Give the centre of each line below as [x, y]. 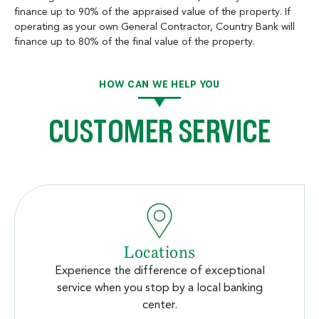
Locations [159, 252]
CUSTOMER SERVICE [159, 131]
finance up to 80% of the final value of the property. [135, 42]
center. [159, 305]
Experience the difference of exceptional [159, 271]
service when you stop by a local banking [159, 288]
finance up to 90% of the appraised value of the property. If [152, 12]
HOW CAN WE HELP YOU [159, 84]
